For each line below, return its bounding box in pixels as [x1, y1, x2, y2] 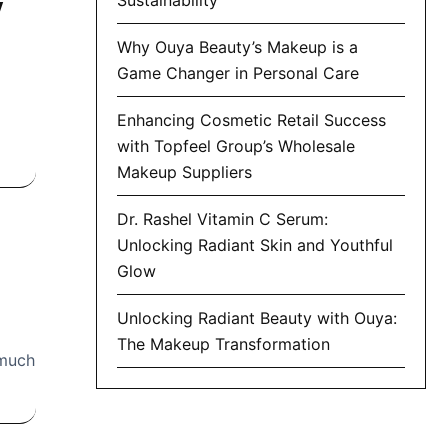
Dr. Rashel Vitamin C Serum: [117, 208, 328, 229]
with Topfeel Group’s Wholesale [117, 135, 355, 156]
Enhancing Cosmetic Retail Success [117, 109, 386, 130]
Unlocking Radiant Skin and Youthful [117, 234, 393, 255]
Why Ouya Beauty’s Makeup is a [117, 36, 358, 57]
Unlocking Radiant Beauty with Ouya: [117, 307, 397, 328]
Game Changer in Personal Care [117, 62, 359, 83]
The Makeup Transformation [117, 333, 330, 354]
